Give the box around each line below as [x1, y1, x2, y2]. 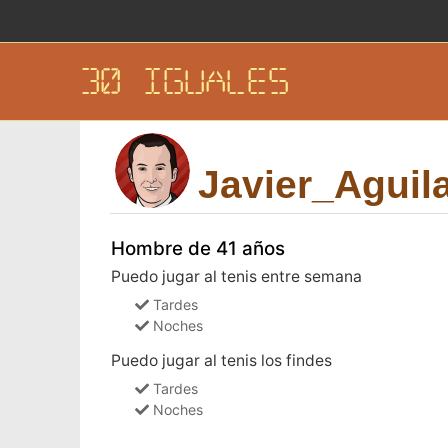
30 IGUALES [79, 68, 290, 96]
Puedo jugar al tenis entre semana [110, 266, 362, 286]
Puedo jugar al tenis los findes [110, 350, 332, 370]
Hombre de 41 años [110, 236, 285, 260]
